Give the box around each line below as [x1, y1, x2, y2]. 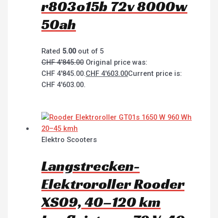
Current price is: [128, 69, 182, 78]
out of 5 [76, 46, 104, 55]
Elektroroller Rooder [41, 175, 185, 194]
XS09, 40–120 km [41, 193, 161, 212]
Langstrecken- [41, 157, 140, 176]
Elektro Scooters [41, 135, 97, 144]
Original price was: [86, 57, 148, 67]
